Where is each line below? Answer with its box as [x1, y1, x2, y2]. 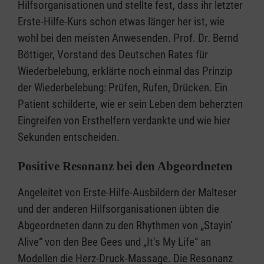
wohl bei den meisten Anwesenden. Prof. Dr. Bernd [18, 31, 238, 45]
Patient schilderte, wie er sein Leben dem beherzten [18, 97, 243, 111]
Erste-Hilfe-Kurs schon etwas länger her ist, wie [18, 15, 225, 29]
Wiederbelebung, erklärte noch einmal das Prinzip [18, 64, 232, 78]
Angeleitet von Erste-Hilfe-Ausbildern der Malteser [18, 186, 237, 200]
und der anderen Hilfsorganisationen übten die [18, 202, 219, 216]
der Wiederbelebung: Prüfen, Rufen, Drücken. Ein [18, 81, 227, 95]
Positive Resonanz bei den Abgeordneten [18, 159, 233, 174]
